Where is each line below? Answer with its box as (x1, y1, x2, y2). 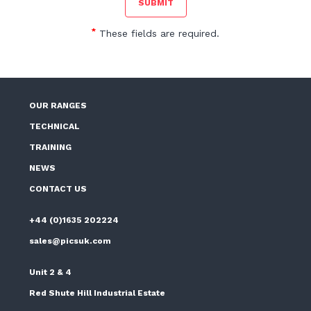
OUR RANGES (29, 101, 87, 111)
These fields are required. (96, 28, 219, 40)
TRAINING (29, 142, 72, 153)
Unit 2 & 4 (29, 267, 72, 278)
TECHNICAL (29, 121, 81, 132)
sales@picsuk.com (29, 236, 112, 246)
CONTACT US (29, 184, 87, 194)
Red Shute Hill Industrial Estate (29, 288, 166, 299)
